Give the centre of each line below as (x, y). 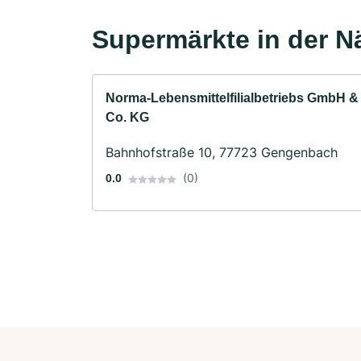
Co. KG (127, 118)
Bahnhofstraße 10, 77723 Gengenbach (222, 153)
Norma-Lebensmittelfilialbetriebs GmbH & (232, 98)
